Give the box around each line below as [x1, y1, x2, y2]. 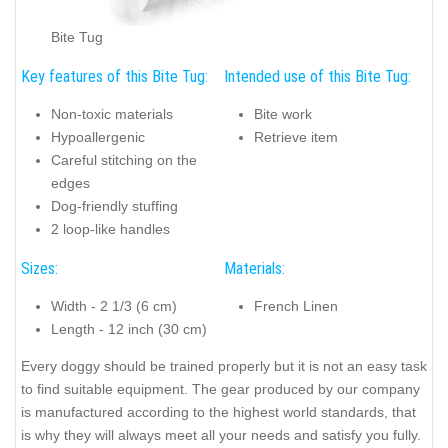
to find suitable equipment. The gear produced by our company [21, 380, 420, 397]
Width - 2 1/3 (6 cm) [51, 298, 177, 315]
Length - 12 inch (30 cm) [51, 321, 207, 338]
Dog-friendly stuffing [51, 198, 178, 215]
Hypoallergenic [51, 129, 145, 146]
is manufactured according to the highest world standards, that [21, 403, 416, 420]
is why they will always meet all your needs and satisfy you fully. [21, 426, 421, 443]
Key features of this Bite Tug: [21, 66, 208, 86]
